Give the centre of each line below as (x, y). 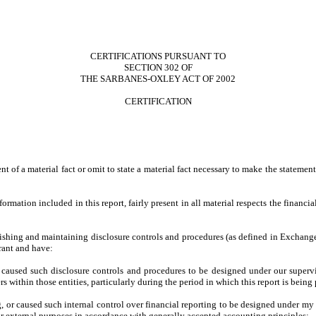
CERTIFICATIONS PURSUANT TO (158, 56)
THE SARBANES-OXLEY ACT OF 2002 (158, 79)
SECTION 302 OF (158, 67)
